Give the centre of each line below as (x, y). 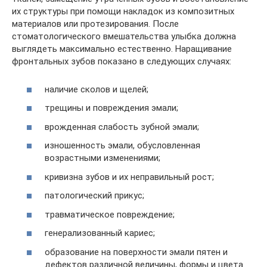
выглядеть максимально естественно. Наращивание (122, 49)
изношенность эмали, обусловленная (122, 146)
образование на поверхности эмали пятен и (136, 252)
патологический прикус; (94, 196)
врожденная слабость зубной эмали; (122, 127)
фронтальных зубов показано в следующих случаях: (122, 62)
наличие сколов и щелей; (97, 89)
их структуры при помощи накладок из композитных (123, 12)
